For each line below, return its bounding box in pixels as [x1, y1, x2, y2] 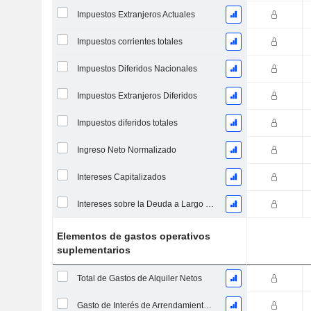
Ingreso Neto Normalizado [76, 145, 176, 155]
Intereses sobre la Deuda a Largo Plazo [205, 199, 214, 209]
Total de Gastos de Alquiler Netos [76, 274, 202, 283]
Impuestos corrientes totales [76, 37, 183, 47]
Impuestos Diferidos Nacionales [76, 64, 197, 74]
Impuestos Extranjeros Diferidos [76, 91, 197, 101]
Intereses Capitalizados [76, 172, 166, 182]
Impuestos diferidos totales [76, 118, 178, 128]
